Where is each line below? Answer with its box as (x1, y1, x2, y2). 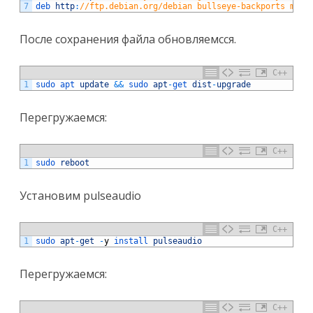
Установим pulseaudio (20, 188, 141, 204)
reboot (60, 158, 89, 168)
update (80, 80, 109, 90)
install (114, 236, 153, 247)
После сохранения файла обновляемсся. (20, 31, 236, 48)
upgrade (217, 80, 251, 90)
